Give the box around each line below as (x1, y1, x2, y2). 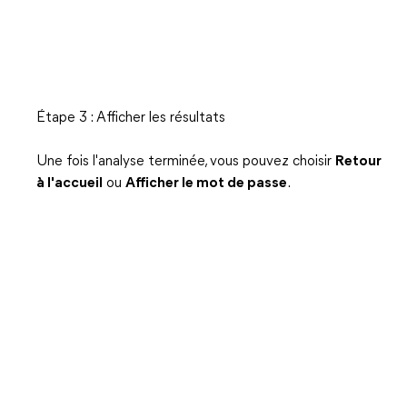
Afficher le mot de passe (125, 176, 287, 191)
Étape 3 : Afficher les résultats (36, 111, 225, 125)
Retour (335, 154, 382, 169)
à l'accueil (36, 176, 103, 191)
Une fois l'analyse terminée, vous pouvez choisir (36, 154, 335, 169)
